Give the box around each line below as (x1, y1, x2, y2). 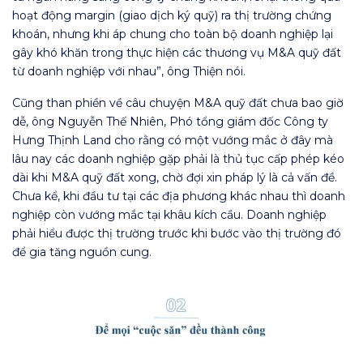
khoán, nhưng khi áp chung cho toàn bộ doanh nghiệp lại (12, 27, 333, 42)
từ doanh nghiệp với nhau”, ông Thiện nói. (12, 64, 246, 79)
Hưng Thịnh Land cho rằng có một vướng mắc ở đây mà (12, 133, 333, 148)
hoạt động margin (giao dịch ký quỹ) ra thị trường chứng (12, 8, 331, 23)
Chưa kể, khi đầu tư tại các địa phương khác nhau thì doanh (12, 189, 345, 204)
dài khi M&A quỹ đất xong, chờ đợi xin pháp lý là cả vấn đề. (12, 170, 337, 186)
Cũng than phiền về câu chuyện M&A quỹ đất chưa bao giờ (12, 96, 344, 111)
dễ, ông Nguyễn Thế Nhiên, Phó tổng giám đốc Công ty (12, 114, 328, 130)
